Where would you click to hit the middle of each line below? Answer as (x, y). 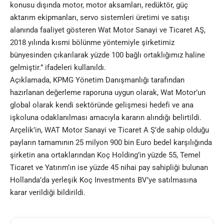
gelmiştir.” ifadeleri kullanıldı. (58, 68)
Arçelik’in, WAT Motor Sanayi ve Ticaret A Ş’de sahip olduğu (109, 130)
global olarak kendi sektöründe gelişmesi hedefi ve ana (102, 105)
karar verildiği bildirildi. (48, 193)
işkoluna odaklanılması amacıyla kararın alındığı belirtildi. (106, 118)
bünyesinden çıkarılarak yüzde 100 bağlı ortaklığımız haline (107, 55)
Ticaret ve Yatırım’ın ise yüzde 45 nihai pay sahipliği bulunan (109, 168)
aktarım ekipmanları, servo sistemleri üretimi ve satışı (100, 18)
